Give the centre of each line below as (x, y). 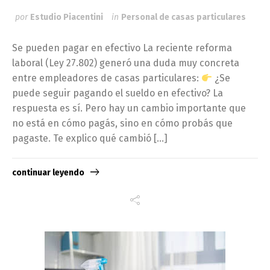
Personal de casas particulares (184, 17)
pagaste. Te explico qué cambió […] (90, 138)
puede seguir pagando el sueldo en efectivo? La (118, 93)
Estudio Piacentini (67, 17)
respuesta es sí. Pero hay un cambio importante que (129, 108)
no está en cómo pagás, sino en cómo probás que (122, 123)
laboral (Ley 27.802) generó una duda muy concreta (126, 63)
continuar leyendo (48, 173)
